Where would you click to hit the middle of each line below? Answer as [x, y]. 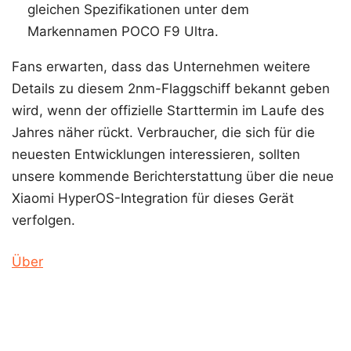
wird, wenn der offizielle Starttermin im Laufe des [168, 110]
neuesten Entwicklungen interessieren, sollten [156, 154]
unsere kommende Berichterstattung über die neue [173, 176]
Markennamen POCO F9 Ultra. [123, 31]
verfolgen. [43, 220]
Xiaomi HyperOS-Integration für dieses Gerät [153, 198]
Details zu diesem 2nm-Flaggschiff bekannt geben [171, 88]
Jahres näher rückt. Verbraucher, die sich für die [163, 132]
